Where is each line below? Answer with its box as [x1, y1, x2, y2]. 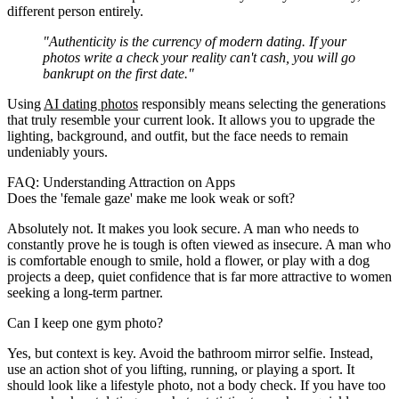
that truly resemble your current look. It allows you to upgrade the [7, 111, 375, 127]
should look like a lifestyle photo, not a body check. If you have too [7, 377, 386, 393]
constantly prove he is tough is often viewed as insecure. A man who [7, 236, 391, 252]
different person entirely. [7, 3, 143, 19]
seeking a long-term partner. [7, 284, 163, 300]
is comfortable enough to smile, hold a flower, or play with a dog [7, 252, 370, 268]
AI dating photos [44, 95, 138, 111]
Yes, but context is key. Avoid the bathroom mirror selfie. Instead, [7, 345, 373, 361]
